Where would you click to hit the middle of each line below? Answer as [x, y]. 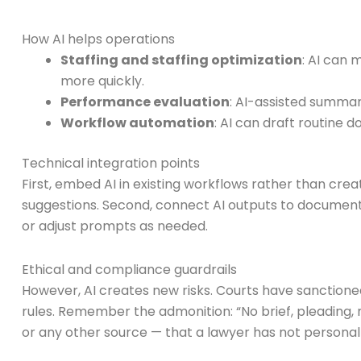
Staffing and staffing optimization [181, 60]
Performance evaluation [145, 102]
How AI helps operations [98, 39]
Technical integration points [111, 163]
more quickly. [102, 81]
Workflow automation [137, 122]
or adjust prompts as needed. [115, 226]
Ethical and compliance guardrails [129, 269]
